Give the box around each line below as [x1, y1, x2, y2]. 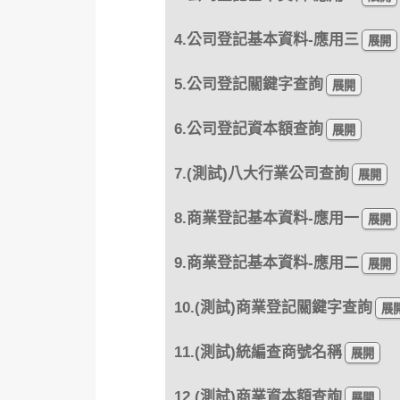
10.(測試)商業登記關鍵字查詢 [173, 298, 372, 316]
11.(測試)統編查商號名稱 [173, 343, 342, 361]
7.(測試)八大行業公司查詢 [173, 164, 349, 182]
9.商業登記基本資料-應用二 [173, 254, 359, 271]
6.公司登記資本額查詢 [173, 120, 323, 137]
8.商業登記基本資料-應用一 [173, 209, 359, 227]
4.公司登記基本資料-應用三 [173, 30, 359, 48]
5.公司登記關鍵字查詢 [173, 75, 323, 93]
